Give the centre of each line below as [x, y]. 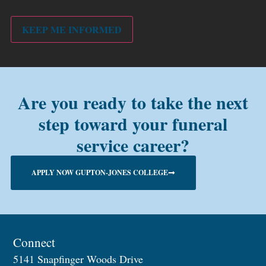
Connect [34, 242]
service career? [133, 145]
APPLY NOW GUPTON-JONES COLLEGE [99, 173]
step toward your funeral [133, 124]
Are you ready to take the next [133, 102]
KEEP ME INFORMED [72, 29]
